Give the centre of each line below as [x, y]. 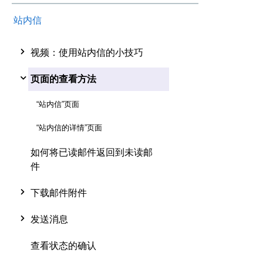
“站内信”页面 [58, 104]
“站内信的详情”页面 [69, 128]
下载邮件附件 [59, 193]
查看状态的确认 [63, 246]
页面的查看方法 [63, 79]
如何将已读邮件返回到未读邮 [92, 153]
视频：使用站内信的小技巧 [87, 53]
